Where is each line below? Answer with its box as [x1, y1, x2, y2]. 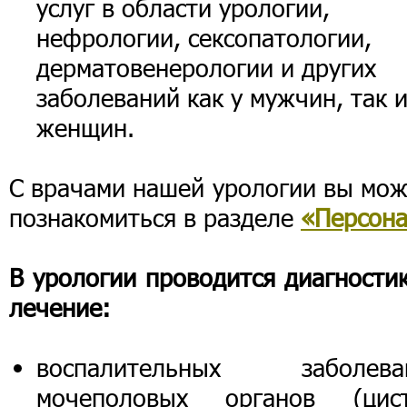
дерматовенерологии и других [36, 53, 376, 83]
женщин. [36, 113, 134, 143]
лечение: [9, 293, 111, 323]
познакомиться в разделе [9, 203, 301, 233]
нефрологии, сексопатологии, [36, 23, 372, 53]
